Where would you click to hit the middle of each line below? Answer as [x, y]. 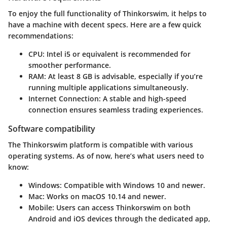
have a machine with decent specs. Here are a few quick [105, 25]
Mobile [40, 208]
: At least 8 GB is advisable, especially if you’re [123, 77]
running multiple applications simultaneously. [108, 88]
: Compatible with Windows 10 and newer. [133, 185]
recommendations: [41, 36]
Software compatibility [52, 129]
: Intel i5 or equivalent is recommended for [117, 54]
